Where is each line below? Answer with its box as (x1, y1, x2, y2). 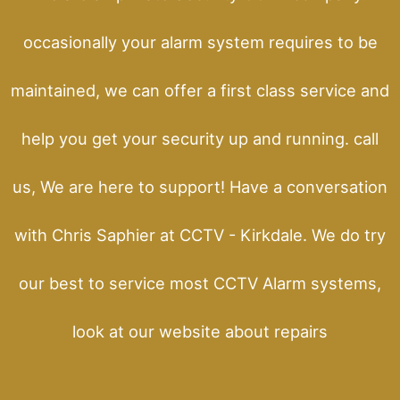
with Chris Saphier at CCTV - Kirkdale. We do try (14, 224, 386, 245)
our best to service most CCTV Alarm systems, (19, 272, 381, 293)
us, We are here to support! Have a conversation (12, 176, 387, 196)
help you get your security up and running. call (21, 128, 379, 148)
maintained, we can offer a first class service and (11, 79, 389, 100)
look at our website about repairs (72, 321, 328, 341)
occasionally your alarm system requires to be (22, 31, 378, 52)
